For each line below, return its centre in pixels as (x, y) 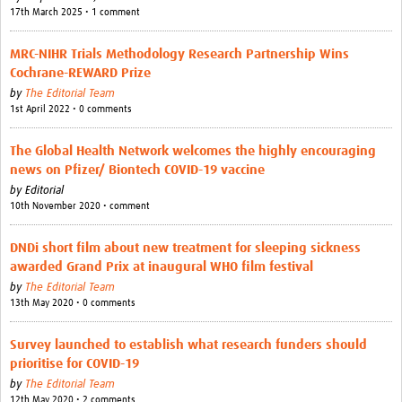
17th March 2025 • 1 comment (75, 13)
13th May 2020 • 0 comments (73, 303)
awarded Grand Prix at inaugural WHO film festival (162, 267)
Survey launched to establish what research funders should (188, 345)
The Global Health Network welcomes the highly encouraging (193, 152)
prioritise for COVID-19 (74, 364)
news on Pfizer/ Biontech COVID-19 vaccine (137, 170)
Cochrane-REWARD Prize (80, 74)
